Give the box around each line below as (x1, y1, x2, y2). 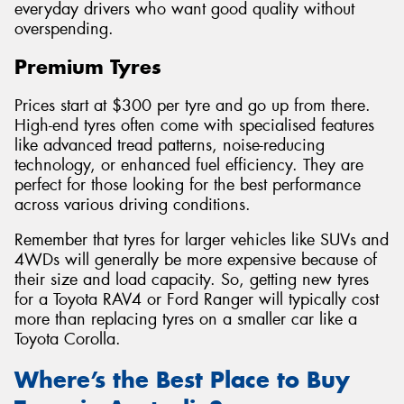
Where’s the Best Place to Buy (14, 364, 350, 394)
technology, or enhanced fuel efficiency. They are (14, 153, 363, 176)
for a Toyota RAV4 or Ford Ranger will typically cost (14, 289, 379, 311)
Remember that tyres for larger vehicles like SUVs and (14, 229, 389, 252)
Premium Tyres (14, 54, 161, 80)
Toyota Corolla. (14, 328, 121, 351)
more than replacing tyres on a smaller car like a (14, 308, 357, 331)
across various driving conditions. (14, 193, 251, 216)
